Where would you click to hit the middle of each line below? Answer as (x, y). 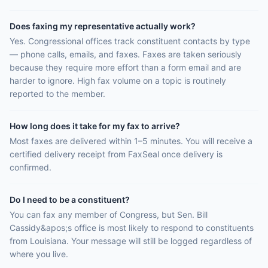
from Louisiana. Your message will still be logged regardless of (131, 241)
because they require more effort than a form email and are (125, 67)
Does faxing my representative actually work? (103, 26)
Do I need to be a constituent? (70, 200)
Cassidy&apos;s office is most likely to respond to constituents (132, 228)
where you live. (39, 254)
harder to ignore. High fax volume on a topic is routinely (118, 80)
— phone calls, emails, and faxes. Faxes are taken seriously (126, 54)
